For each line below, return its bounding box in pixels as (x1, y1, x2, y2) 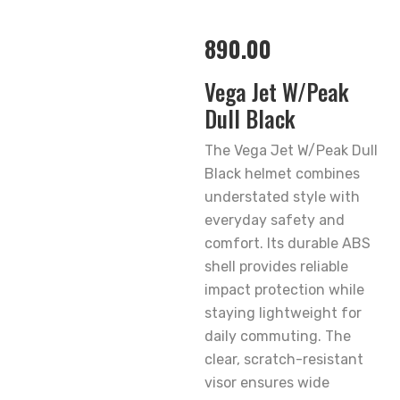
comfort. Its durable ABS (204, 235, 371, 252)
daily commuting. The (204, 328, 351, 345)
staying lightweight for (204, 304, 362, 321)
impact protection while (204, 281, 364, 298)
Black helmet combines (204, 165, 360, 182)
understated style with (204, 188, 360, 205)
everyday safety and (204, 212, 345, 229)
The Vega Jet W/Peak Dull (204, 142, 378, 159)
